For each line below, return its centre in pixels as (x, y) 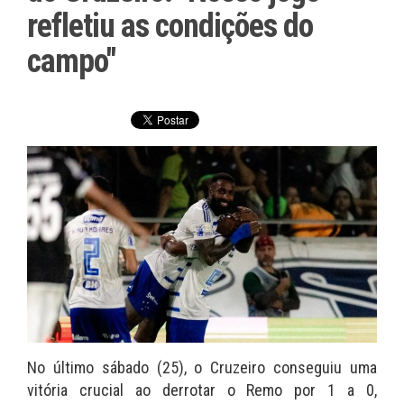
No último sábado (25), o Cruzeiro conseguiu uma (202, 368)
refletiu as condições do (170, 26)
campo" (71, 61)
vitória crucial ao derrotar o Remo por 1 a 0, (202, 390)
